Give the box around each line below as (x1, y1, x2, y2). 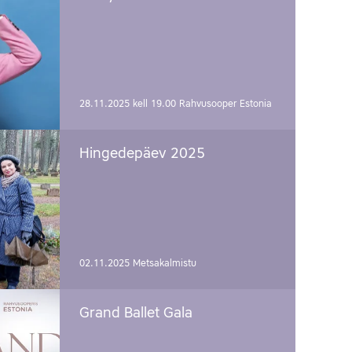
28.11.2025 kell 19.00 (79, 99, 179, 110)
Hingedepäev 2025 (79, 147, 205, 162)
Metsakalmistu (133, 258, 196, 269)
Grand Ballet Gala (79, 306, 192, 321)
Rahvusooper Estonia (179, 99, 272, 110)
